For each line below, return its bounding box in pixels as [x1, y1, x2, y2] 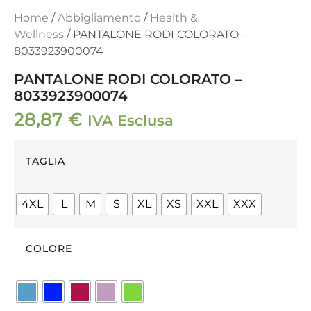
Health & [150, 11, 198, 25]
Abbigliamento [58, 11, 141, 25]
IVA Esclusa [87, 112, 174, 130]
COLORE [26, 242, 72, 255]
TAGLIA [26, 155, 65, 168]
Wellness [14, 28, 64, 42]
